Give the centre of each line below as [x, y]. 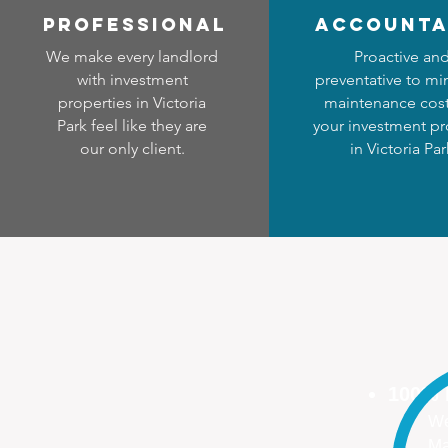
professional [135, 24]
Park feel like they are [132, 125]
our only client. [132, 148]
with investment [132, 79]
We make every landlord [132, 56]
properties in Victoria [132, 102]
